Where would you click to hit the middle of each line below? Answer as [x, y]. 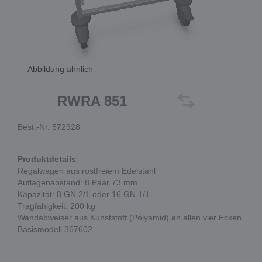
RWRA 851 [92, 101]
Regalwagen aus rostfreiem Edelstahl [87, 171]
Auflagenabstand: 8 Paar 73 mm [77, 182]
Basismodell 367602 [55, 229]
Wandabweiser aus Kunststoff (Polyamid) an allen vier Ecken [130, 218]
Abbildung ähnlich [61, 69]
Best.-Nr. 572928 [49, 127]
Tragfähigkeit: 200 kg [56, 206]
